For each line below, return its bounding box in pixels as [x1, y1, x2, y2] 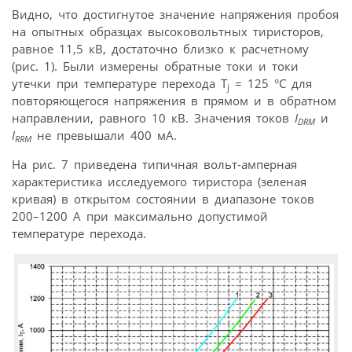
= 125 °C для [229, 75, 312, 92]
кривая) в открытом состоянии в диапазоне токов [12, 191, 314, 207]
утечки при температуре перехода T [12, 75, 227, 92]
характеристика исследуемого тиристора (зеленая [12, 174, 306, 190]
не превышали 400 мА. [31, 127, 177, 144]
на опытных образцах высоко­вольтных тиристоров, [12, 24, 324, 40]
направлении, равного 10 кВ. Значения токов [12, 110, 295, 126]
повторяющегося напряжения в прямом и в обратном [12, 93, 336, 109]
